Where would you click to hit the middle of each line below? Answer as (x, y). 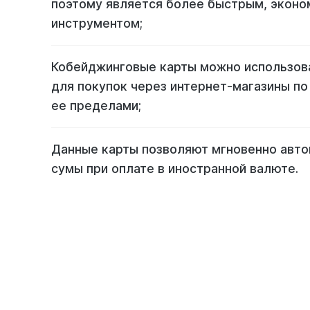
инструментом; (97, 24)
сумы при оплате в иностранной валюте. (174, 168)
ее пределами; (96, 105)
